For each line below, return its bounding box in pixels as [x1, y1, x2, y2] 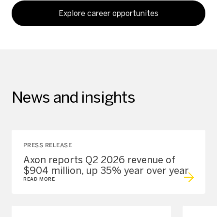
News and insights [12, 88, 136, 107]
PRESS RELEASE [23, 142, 72, 149]
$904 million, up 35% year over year [23, 165, 189, 176]
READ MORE [23, 176, 55, 182]
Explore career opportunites [59, 9, 158, 18]
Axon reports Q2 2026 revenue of [23, 154, 175, 166]
